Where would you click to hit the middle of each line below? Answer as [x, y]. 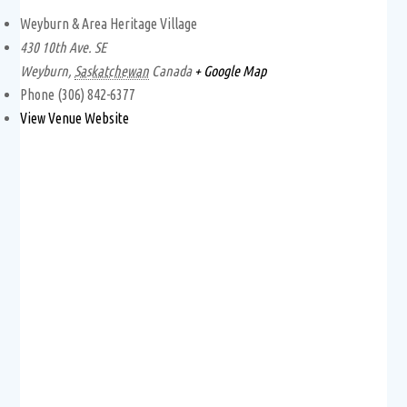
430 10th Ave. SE [64, 47]
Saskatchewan [112, 70]
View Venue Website [75, 118]
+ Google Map [231, 70]
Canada [172, 70]
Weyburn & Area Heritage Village [109, 23]
